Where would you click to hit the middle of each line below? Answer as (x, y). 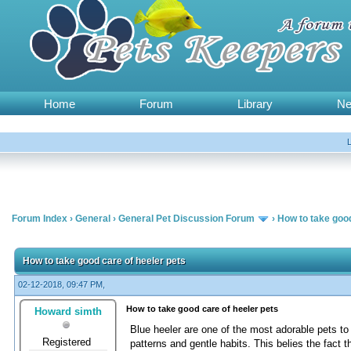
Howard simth (68, 311)
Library (255, 104)
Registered (68, 342)
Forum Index (40, 219)
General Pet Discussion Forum (186, 219)
